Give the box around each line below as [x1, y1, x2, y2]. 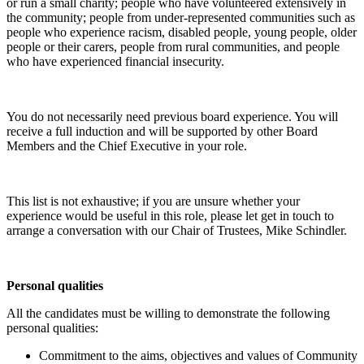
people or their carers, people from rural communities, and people [6, 40, 340, 54]
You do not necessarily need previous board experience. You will [6, 110, 338, 124]
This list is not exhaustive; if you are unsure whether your [6, 194, 300, 209]
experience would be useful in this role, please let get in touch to [6, 209, 334, 223]
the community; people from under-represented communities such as [6, 11, 355, 25]
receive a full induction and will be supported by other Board [6, 124, 318, 139]
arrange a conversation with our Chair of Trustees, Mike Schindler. [6, 223, 347, 238]
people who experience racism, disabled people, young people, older [6, 25, 357, 40]
